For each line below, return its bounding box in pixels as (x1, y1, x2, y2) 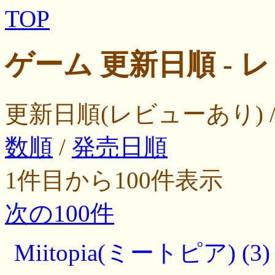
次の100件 (5, 199, 114, 227)
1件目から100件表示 (5, 166, 223, 193)
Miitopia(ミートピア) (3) (14, 239, 270, 266)
